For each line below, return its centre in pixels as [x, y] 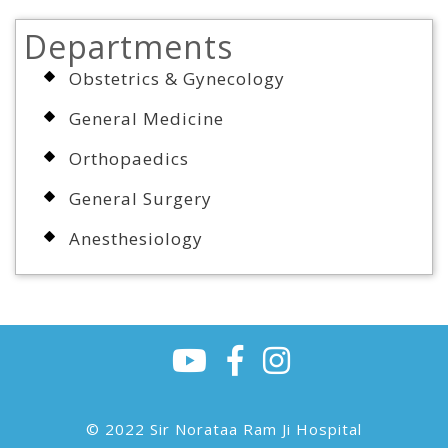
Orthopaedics [129, 159]
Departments [128, 47]
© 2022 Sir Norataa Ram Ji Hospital [224, 429]
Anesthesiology [136, 239]
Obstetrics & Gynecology [177, 79]
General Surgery [140, 199]
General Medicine [146, 119]
